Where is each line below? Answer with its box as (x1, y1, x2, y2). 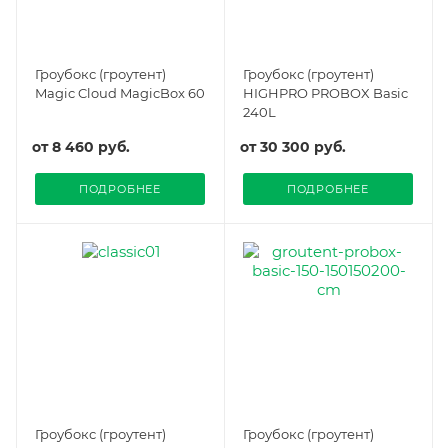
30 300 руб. (260, 137, 346, 156)
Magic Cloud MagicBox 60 (35, 84, 205, 101)
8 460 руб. (52, 137, 130, 156)
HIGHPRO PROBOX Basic (243, 84, 408, 101)
